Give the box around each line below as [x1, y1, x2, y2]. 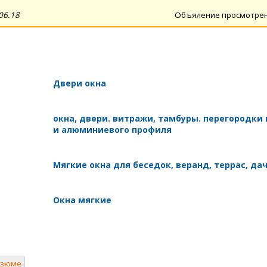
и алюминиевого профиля [52, 123, 172, 135]
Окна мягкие [52, 194, 111, 206]
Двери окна [52, 77, 106, 89]
